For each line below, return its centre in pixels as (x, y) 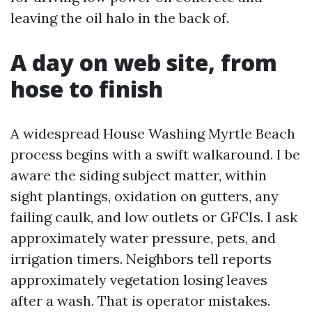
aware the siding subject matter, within (139, 175)
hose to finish (87, 89)
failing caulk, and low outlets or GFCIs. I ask (154, 217)
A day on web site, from (144, 62)
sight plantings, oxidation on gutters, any (145, 196)
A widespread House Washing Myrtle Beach (153, 133)
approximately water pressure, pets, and (143, 238)
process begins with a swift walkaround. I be (155, 154)
